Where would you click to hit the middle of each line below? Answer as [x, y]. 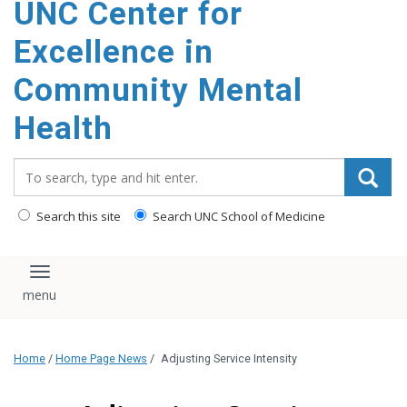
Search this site [77, 216]
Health [63, 129]
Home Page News [101, 359]
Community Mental [158, 90]
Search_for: [54, 167]
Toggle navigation [107, 280]
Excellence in [114, 52]
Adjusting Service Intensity [229, 359]
